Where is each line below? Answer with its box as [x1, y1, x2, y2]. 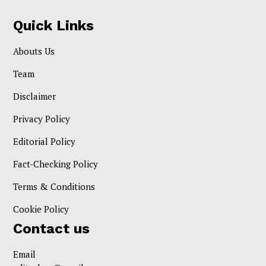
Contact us [13, 220, 90, 237]
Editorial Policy [13, 135, 76, 147]
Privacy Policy [13, 112, 71, 125]
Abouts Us [13, 45, 55, 57]
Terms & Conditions [13, 180, 96, 192]
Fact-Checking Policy [13, 157, 99, 170]
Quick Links [13, 17, 94, 34]
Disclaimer [13, 90, 56, 102]
